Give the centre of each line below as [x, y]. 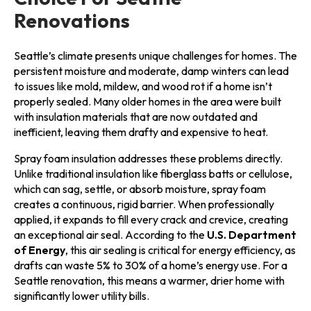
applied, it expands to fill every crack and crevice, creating [151, 220]
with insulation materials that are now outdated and [136, 117]
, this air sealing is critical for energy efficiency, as [180, 250]
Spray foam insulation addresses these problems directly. [148, 159]
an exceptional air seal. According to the [110, 235]
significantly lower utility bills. [82, 296]
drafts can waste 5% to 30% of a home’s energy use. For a [151, 266]
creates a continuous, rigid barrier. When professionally [144, 204]
